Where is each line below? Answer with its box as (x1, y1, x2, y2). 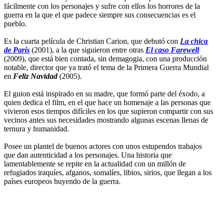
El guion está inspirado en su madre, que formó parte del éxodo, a (4, 89, 205, 98)
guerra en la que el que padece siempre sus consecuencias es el (4, 10, 196, 19)
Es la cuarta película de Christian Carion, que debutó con (4, 36, 180, 45)
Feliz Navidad (13, 72, 57, 80)
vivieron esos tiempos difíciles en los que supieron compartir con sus (4, 107, 213, 115)
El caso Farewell (145, 45, 199, 54)
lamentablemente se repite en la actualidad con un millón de (4, 159, 186, 168)
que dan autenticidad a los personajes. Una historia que (4, 150, 172, 159)
